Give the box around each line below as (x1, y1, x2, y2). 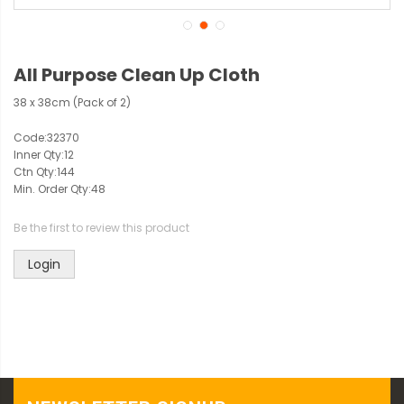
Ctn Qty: (14, 164, 57, 179)
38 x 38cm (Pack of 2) (14, 95, 131, 110)
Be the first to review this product (14, 220, 189, 235)
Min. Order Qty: (14, 181, 91, 197)
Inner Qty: (14, 147, 64, 162)
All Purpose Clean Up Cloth (14, 62, 260, 87)
